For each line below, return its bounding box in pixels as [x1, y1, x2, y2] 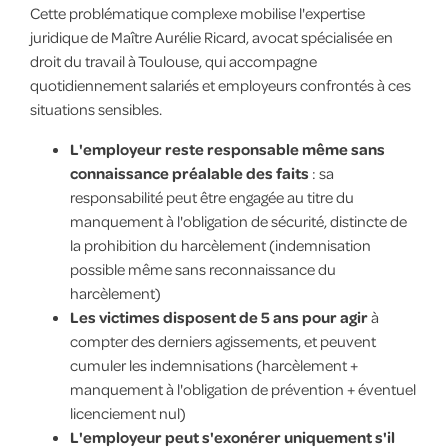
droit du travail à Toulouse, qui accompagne [29, 51, 317, 72]
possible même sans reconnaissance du [69, 259, 336, 280]
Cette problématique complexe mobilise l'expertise [29, 3, 365, 24]
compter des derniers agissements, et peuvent [69, 331, 376, 352]
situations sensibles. [29, 99, 162, 120]
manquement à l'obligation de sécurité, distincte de [69, 211, 407, 232]
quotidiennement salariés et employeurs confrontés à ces [29, 75, 411, 96]
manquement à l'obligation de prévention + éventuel [69, 379, 416, 400]
